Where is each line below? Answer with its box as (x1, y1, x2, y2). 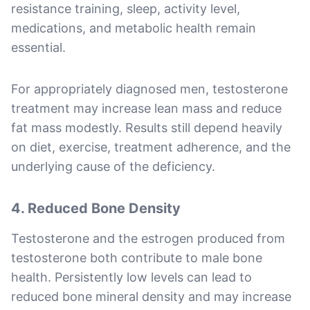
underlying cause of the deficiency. (11, 158, 215, 174)
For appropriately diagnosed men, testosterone (11, 81, 288, 96)
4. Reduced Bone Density (11, 199, 181, 217)
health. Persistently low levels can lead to (11, 269, 252, 284)
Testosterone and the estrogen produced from (11, 230, 285, 246)
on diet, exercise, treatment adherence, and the (11, 139, 291, 154)
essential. (11, 39, 66, 55)
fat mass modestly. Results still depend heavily (11, 120, 282, 135)
